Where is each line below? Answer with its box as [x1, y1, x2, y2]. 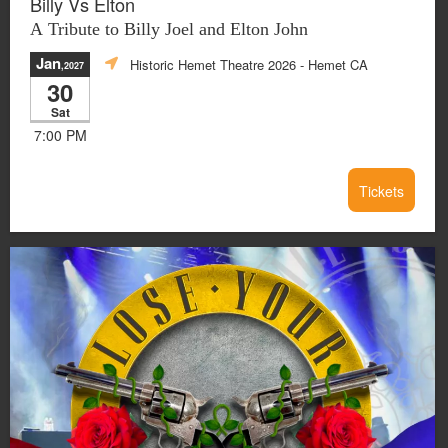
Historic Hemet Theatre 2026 [130, 54, 296, 74]
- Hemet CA [296, 54, 368, 74]
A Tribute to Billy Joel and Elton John [30, 19, 308, 39]
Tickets [359, 181, 404, 201]
